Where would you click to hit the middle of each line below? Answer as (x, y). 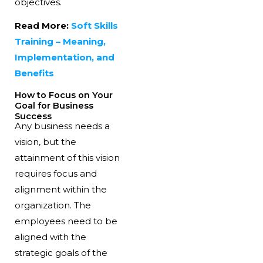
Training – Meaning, (60, 41)
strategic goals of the (61, 253)
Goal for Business (54, 105)
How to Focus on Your (63, 95)
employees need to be (66, 221)
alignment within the (60, 190)
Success (33, 116)
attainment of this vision (67, 158)
